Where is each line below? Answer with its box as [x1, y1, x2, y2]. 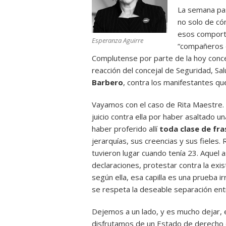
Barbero [92, 77, 123, 87]
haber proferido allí [92, 124, 159, 134]
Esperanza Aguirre [92, 36, 143, 45]
